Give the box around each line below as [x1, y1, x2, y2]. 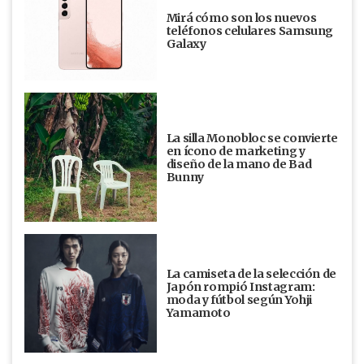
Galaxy [166, 37, 206, 52]
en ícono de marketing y [166, 143, 305, 158]
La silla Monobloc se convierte [166, 130, 339, 145]
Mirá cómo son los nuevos [166, 11, 317, 26]
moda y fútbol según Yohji [166, 292, 312, 308]
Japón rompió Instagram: [166, 279, 315, 295]
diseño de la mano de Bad [166, 156, 312, 171]
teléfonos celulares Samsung [166, 24, 334, 39]
